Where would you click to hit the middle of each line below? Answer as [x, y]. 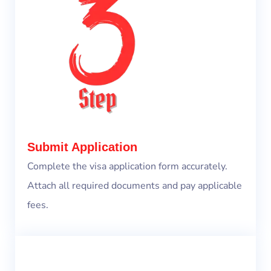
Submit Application [82, 147]
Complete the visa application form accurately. [127, 167]
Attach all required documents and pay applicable [135, 186]
